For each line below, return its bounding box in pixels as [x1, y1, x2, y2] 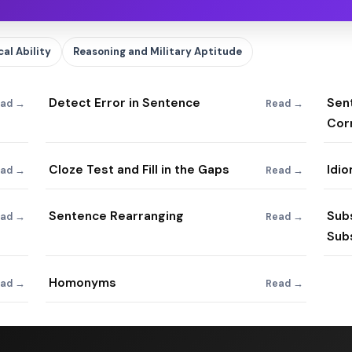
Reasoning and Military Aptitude [73, 45, 242, 58]
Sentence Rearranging [49, 208, 184, 224]
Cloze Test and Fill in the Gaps [49, 162, 229, 178]
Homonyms [49, 275, 116, 291]
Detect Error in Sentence [49, 95, 200, 111]
